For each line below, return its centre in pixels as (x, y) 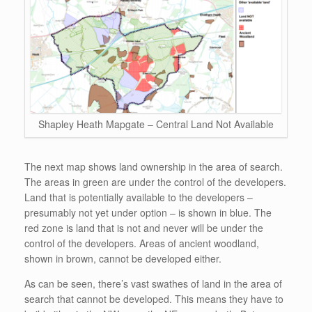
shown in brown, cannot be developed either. (123, 258)
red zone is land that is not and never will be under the (144, 227)
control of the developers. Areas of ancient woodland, (142, 243)
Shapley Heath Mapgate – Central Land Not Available (156, 124)
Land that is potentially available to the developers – (139, 197)
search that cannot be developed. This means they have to (154, 298)
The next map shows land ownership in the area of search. (154, 166)
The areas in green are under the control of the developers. (155, 181)
